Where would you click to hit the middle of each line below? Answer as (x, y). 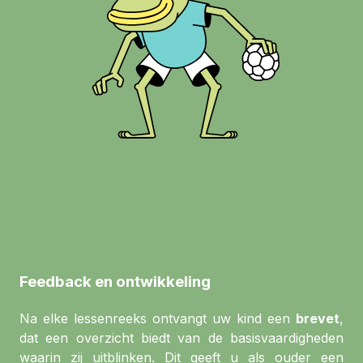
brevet (318, 318)
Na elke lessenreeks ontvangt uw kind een (158, 318)
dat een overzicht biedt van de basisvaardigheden (181, 337)
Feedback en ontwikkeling (115, 282)
